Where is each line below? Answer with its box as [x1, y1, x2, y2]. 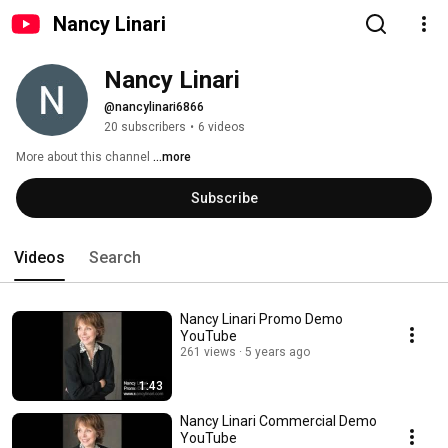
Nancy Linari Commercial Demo [180, 413, 377, 429]
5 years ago [245, 345, 310, 359]
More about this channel [16, 150, 150, 164]
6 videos [198, 120, 245, 134]
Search [89, 248, 141, 267]
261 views [180, 345, 236, 359]
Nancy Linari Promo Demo [180, 311, 343, 327]
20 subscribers [104, 120, 186, 134]
